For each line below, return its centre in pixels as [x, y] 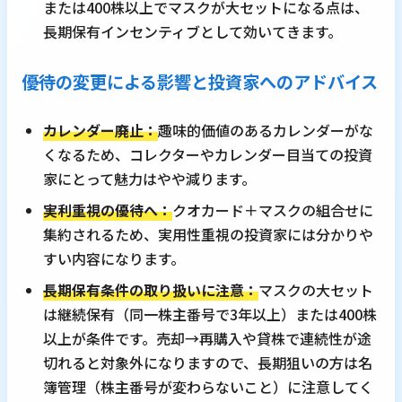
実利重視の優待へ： [108, 210]
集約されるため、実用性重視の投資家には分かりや [208, 235]
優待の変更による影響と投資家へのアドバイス [200, 82]
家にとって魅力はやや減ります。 [149, 179]
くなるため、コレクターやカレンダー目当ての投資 [208, 155]
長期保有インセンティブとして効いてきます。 [192, 32]
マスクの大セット [316, 290]
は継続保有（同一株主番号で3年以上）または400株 [210, 315]
